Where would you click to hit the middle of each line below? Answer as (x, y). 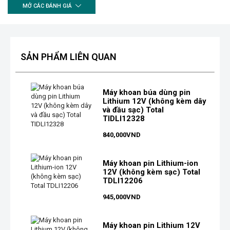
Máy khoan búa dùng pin (147, 92)
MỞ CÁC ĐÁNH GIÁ (47, 6)
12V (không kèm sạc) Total (152, 172)
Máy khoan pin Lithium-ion (151, 163)
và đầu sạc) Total (133, 110)
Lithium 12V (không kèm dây (155, 101)
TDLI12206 (123, 180)
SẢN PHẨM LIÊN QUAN (69, 56)
